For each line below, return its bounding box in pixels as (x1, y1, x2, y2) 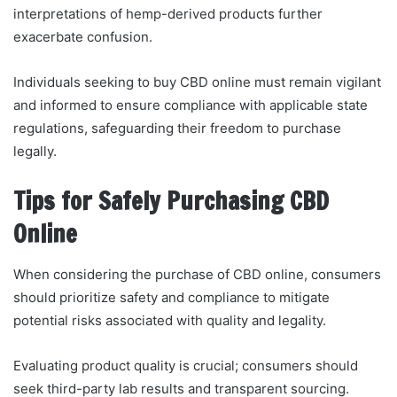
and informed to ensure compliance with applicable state (13, 97, 368, 114)
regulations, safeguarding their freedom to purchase (13, 120, 341, 137)
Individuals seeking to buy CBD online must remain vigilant (13, 74, 381, 91)
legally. (13, 143, 57, 160)
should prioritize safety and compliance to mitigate (13, 288, 330, 306)
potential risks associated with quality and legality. (13, 311, 326, 329)
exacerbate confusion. (13, 28, 152, 46)
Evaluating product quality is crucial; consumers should (13, 356, 358, 374)
